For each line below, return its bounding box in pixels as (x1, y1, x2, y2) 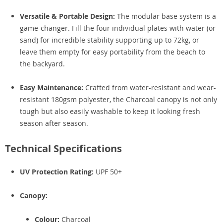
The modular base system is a (115, 11, 216, 21)
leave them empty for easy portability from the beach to (20, 47, 205, 56)
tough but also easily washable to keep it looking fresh (20, 107, 200, 116)
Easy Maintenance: (20, 83, 83, 92)
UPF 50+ (94, 167, 122, 176)
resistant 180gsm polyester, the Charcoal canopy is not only (20, 95, 217, 104)
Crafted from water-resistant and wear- (83, 83, 216, 92)
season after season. (20, 118, 88, 128)
